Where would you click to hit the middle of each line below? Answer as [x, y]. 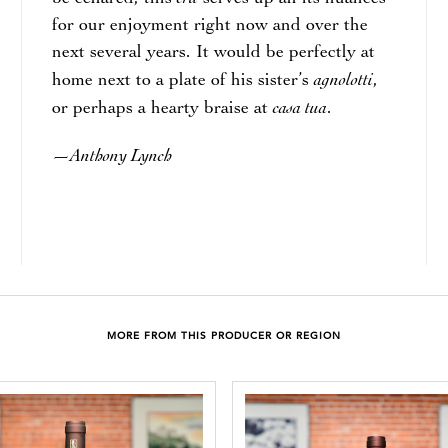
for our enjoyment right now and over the [209, 26]
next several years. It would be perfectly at [213, 53]
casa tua [299, 108]
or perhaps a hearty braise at [162, 109]
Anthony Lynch [120, 156]
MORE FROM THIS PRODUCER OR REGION [224, 337]
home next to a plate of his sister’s [182, 81]
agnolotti [343, 80]
